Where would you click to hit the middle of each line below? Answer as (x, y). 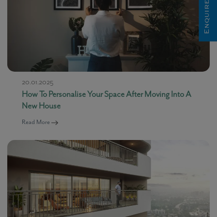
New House (41, 105)
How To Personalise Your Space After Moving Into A (107, 94)
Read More (37, 122)
